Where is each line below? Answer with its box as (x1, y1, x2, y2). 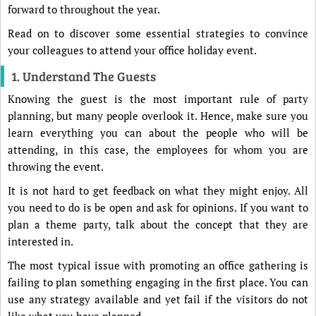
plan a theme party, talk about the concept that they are (8, 217, 308, 231)
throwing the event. (8, 159, 104, 174)
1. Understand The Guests (11, 68, 156, 85)
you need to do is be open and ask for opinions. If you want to (8, 200, 308, 214)
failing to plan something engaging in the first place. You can (8, 275, 308, 289)
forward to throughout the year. (8, 2, 160, 16)
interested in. (8, 234, 73, 248)
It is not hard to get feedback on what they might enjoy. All (8, 183, 308, 197)
